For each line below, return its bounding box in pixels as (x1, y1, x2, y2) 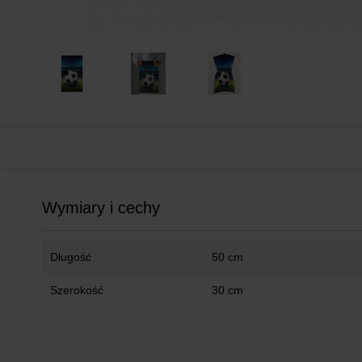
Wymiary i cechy (42, 199, 160, 217)
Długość (50, 250, 91, 263)
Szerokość (50, 284, 103, 297)
